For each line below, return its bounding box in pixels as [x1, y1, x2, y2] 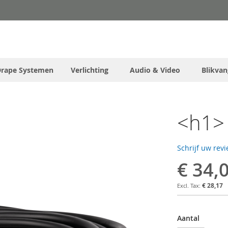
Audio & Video [130, 65, 180, 75]
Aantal [177, 213, 199, 223]
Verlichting [71, 65, 108, 75]
